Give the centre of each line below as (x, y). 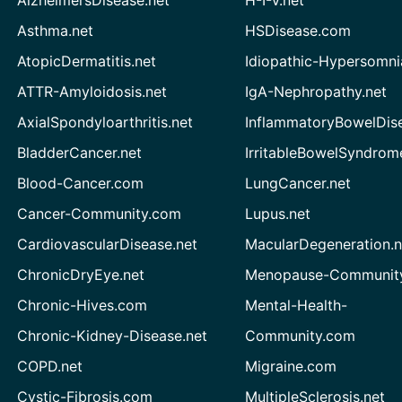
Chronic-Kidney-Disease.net (112, 335)
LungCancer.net (298, 183)
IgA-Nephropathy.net (316, 91)
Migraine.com (291, 366)
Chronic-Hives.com (82, 305)
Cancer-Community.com (99, 213)
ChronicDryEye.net (80, 274)
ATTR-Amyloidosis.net (92, 91)
